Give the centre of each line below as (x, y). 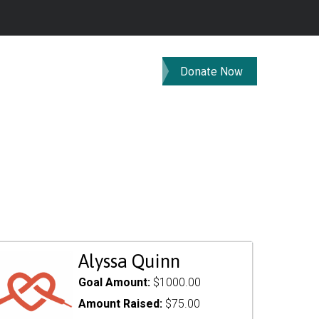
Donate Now (211, 71)
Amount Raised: (121, 304)
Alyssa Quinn (129, 261)
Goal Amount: (115, 282)
